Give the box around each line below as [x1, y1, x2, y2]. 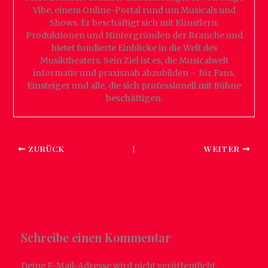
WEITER [204, 143, 242, 154]
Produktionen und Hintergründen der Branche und [25, 30, 243, 41]
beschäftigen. [105, 93, 163, 104]
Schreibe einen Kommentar [21, 229, 171, 246]
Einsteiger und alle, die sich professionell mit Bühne [27, 80, 241, 92]
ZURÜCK [26, 143, 65, 154]
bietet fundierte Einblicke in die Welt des [51, 42, 217, 54]
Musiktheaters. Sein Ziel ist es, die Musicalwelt [39, 55, 229, 66]
